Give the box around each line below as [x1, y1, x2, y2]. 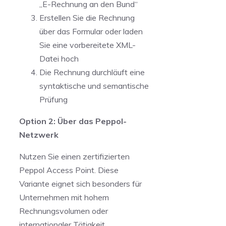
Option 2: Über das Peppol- [19, 116, 127, 126]
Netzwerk [19, 129, 59, 140]
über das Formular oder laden [39, 26, 143, 36]
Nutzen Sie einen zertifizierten [19, 151, 130, 161]
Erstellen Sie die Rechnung [39, 12, 135, 23]
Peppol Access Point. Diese [19, 164, 119, 175]
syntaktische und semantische [39, 80, 149, 91]
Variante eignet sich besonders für [19, 178, 142, 189]
